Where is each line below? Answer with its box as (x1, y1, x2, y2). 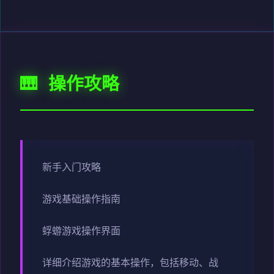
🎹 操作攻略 (20, 75, 119, 96)
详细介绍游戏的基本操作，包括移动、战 (42, 258, 218, 270)
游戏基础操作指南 (42, 194, 120, 206)
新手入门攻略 (42, 163, 101, 174)
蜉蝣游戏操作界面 (42, 226, 120, 238)
